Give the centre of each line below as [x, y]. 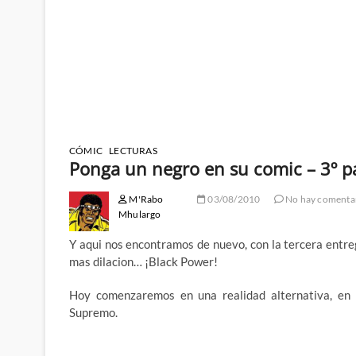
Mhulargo [140, 215]
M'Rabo [145, 199]
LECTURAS [133, 151]
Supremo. [93, 313]
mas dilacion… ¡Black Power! [143, 262]
